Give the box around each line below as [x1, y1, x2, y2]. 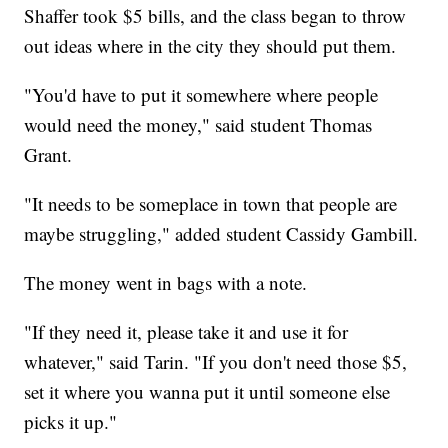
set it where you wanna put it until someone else [24, 378, 391, 404]
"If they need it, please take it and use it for [24, 318, 349, 344]
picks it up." [24, 408, 118, 434]
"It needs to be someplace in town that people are [24, 190, 398, 216]
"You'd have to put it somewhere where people [24, 81, 379, 107]
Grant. [24, 141, 73, 167]
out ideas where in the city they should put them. [24, 32, 397, 58]
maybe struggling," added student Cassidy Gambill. [24, 220, 419, 246]
